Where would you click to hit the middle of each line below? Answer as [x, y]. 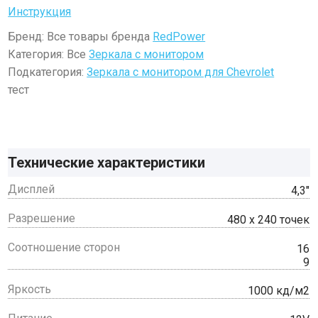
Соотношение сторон [64, 247]
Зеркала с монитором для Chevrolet [181, 72]
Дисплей [32, 189]
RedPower [179, 37]
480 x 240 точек [269, 220]
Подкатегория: [48, 72]
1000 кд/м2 [279, 291]
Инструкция [40, 12]
